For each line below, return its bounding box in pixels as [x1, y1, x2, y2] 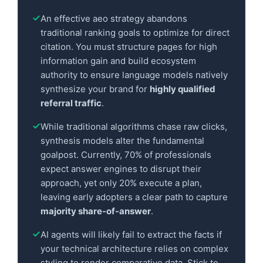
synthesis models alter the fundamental [41, 134, 204, 146]
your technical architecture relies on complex [41, 242, 228, 254]
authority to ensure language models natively [41, 69, 228, 80]
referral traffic [41, 97, 102, 109]
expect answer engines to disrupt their [41, 163, 201, 174]
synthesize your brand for [41, 83, 150, 95]
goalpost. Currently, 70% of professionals [41, 149, 211, 160]
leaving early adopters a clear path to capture [41, 191, 228, 203]
